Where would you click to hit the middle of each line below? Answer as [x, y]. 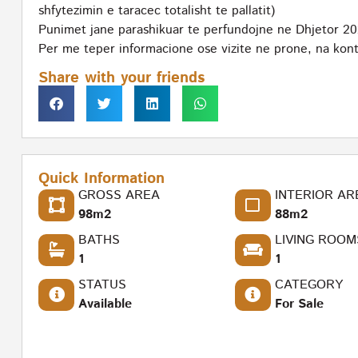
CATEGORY [308, 285]
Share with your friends [121, 78]
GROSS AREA [119, 196]
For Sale [299, 304]
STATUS [102, 285]
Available [105, 304]
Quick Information [101, 179]
